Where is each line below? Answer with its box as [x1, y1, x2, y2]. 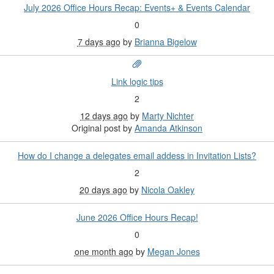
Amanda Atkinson [135, 122, 202, 135]
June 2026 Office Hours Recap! [76, 211, 198, 224]
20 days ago [80, 183, 127, 196]
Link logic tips [111, 75, 163, 88]
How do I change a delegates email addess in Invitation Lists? [18, 149, 256, 162]
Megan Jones [147, 245, 200, 258]
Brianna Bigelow [134, 35, 197, 48]
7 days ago [77, 35, 120, 48]
